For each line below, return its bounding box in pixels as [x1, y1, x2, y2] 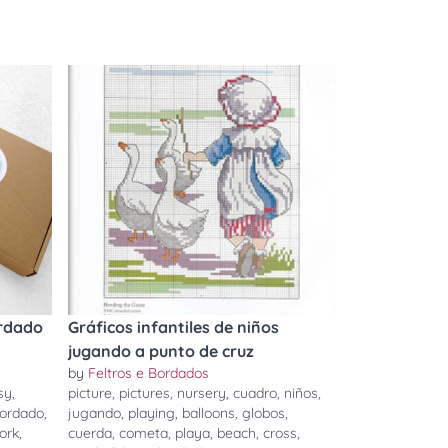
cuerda [68, 424, 112, 442]
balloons [182, 404, 235, 422]
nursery [177, 384, 226, 402]
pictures [119, 384, 170, 402]
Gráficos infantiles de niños [68, 317, 279, 337]
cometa [119, 424, 168, 442]
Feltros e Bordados [88, 364, 209, 382]
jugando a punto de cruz [68, 341, 254, 361]
